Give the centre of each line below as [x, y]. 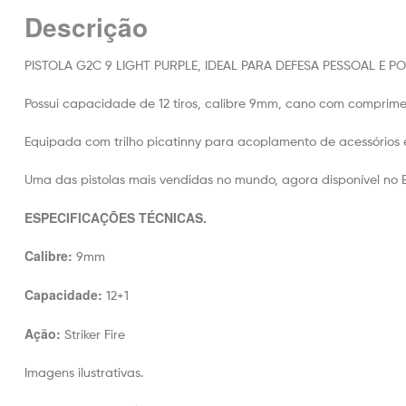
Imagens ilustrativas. [84, 372]
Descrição [86, 27]
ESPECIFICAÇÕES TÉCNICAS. [116, 217]
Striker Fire [93, 333]
